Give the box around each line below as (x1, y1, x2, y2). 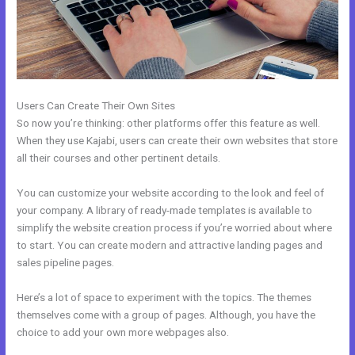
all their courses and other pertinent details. (17, 151, 221, 164)
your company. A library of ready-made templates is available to (17, 203, 313, 216)
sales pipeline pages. (17, 255, 115, 269)
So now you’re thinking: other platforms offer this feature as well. (17, 116, 321, 129)
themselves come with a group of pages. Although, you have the (17, 307, 316, 321)
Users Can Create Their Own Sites (17, 99, 176, 112)
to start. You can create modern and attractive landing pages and (17, 238, 323, 251)
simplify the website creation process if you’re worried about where (17, 220, 333, 234)
